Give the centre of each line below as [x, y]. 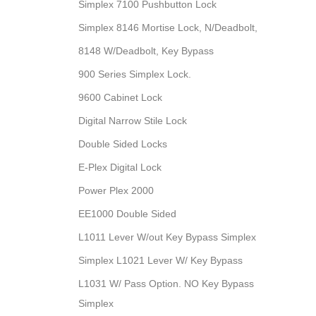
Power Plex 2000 [116, 190]
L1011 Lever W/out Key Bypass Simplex [167, 237]
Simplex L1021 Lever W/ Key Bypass [160, 260]
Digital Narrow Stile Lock [133, 121]
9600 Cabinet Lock [120, 97]
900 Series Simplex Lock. [135, 74]
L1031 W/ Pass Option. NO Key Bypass [166, 284]
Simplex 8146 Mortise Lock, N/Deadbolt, [168, 28]
